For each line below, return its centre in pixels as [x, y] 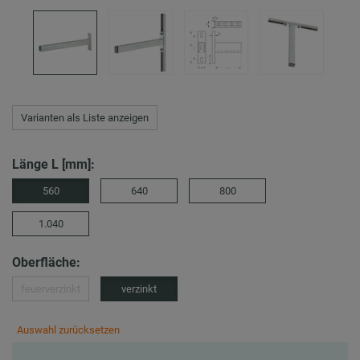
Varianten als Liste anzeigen [85, 117]
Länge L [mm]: [53, 164]
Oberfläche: [46, 262]
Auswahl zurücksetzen [68, 329]
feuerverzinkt [51, 288]
